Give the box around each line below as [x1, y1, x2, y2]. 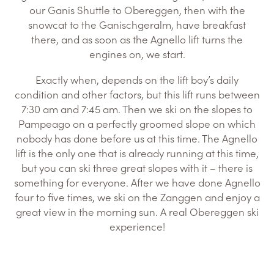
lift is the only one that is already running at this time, [15, 146, 259, 160]
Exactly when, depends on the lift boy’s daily [35, 72, 239, 87]
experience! [109, 219, 165, 234]
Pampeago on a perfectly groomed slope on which [18, 116, 256, 131]
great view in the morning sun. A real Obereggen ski [15, 204, 259, 219]
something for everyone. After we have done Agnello [13, 175, 261, 190]
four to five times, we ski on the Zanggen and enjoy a [14, 190, 260, 204]
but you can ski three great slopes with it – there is [21, 160, 253, 175]
